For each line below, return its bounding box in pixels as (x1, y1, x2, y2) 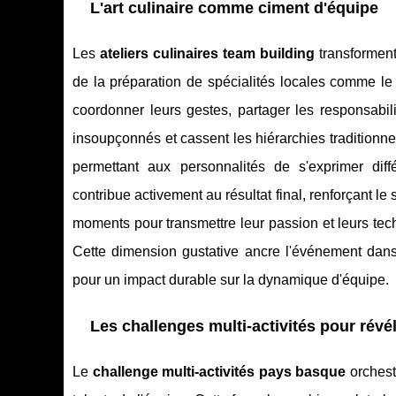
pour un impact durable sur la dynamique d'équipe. (72, 272, 389, 288)
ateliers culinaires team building (99, 46, 315, 62)
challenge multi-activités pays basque (92, 364, 346, 380)
